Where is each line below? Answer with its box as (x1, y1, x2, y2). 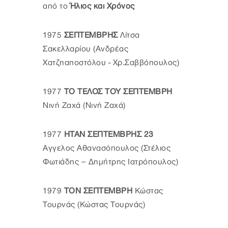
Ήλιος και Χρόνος (70, 2, 135, 11)
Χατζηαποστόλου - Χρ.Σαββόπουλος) (43, 58, 179, 67)
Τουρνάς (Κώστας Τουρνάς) (43, 200, 145, 209)
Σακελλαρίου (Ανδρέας (43, 44, 128, 53)
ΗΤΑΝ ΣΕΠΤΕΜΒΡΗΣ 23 (64, 130, 154, 139)
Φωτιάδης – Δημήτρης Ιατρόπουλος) (43, 157, 178, 166)
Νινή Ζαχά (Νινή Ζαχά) (43, 101, 126, 110)
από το (43, 2, 70, 11)
